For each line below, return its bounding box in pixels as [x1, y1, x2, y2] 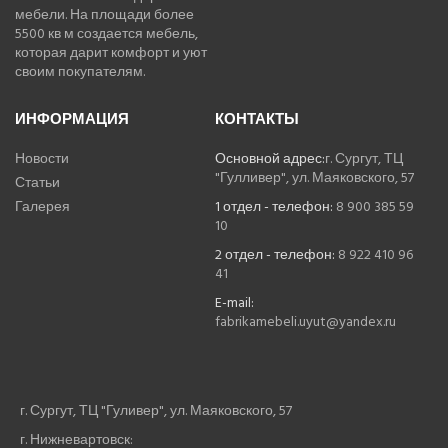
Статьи [15, 171, 60, 195]
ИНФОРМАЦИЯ [15, 107, 129, 133]
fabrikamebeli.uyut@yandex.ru [215, 310, 396, 334]
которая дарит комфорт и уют [15, 41, 207, 65]
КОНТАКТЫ [215, 107, 299, 133]
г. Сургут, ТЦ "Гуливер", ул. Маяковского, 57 [20, 399, 292, 423]
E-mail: [215, 291, 254, 315]
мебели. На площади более [15, 3, 194, 27]
